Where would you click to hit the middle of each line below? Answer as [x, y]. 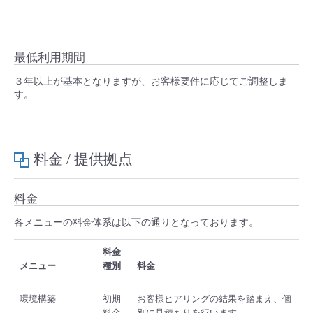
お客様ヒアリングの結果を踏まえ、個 [214, 299]
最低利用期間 [50, 58]
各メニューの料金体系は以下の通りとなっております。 [136, 223]
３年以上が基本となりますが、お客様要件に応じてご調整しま [151, 82]
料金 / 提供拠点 [83, 160]
